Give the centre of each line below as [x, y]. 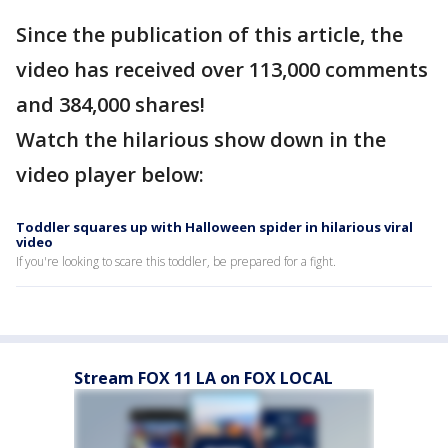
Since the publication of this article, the [209, 34]
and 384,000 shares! [113, 104]
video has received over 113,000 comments [222, 69]
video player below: [112, 174]
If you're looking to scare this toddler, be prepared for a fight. [176, 261]
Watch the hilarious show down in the [201, 139]
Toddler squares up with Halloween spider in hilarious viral [214, 227]
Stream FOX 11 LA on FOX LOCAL [203, 378]
